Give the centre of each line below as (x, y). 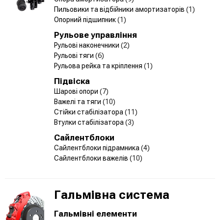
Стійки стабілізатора (89, 112)
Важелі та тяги (78, 101)
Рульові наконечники (87, 45)
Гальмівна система (112, 195)
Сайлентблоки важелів (92, 158)
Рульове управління (96, 35)
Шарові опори (77, 91)
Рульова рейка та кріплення (99, 66)
